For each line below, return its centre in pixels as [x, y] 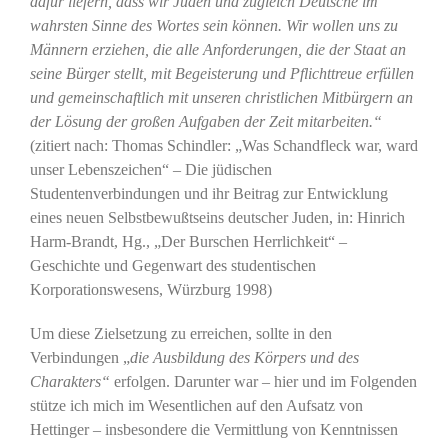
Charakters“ [69, 382]
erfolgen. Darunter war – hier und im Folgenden [263, 382]
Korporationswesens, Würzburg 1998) [150, 290]
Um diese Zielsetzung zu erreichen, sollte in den [180, 334]
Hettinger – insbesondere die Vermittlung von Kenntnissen [213, 430]
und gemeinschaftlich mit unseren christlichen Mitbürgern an [221, 98]
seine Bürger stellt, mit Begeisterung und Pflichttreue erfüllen [221, 74]
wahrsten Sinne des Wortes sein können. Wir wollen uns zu [213, 26]
